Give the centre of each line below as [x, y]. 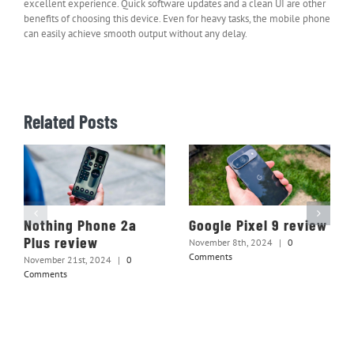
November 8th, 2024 [231, 242]
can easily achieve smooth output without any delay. [136, 34]
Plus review [61, 242]
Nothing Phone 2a [80, 225]
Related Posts [71, 122]
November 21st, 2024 [68, 259]
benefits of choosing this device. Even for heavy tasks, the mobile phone [177, 19]
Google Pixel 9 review [258, 225]
